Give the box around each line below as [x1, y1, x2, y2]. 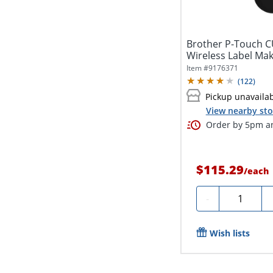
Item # [186, 62, 208, 73]
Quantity [223, 190, 263, 204]
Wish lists [209, 227, 250, 239]
